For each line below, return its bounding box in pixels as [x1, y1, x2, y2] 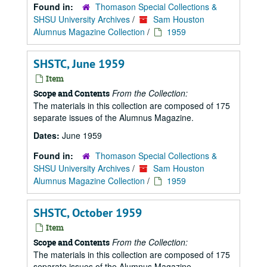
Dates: [33, 129, 62, 141]
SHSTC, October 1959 [33, 205, 142, 221]
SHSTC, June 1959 [33, 56, 125, 72]
